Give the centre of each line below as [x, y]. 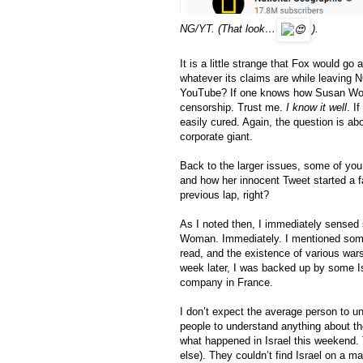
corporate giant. [218, 136]
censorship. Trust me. [233, 107]
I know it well [316, 107]
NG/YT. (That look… [228, 29]
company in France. [226, 282]
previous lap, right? [226, 194]
